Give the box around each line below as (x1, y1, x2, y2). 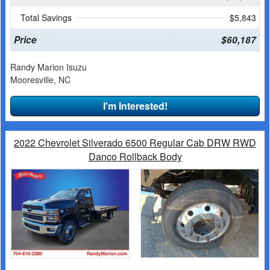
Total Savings (20, 11, 72, 24)
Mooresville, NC (10, 73, 71, 86)
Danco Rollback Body (88, 149, 182, 163)
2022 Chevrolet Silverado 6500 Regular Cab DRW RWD (14, 135, 256, 149)
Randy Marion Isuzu (10, 60, 87, 73)
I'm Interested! (102, 98, 168, 113)
